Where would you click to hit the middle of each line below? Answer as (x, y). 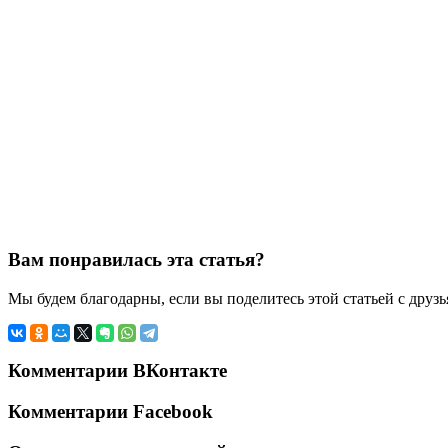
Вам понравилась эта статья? (136, 260)
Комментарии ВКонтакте (117, 371)
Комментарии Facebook (110, 412)
